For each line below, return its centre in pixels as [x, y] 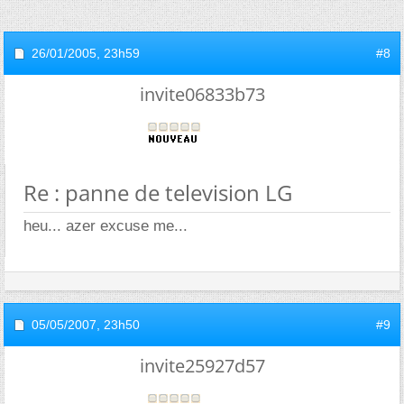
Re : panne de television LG [158, 192]
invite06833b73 [202, 94]
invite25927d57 [202, 365]
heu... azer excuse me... [106, 225]
